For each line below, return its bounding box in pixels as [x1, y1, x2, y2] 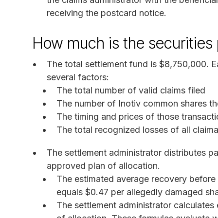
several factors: [47, 72, 109, 82]
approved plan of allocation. [47, 160, 160, 171]
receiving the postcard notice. [47, 7, 166, 18]
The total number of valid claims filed [56, 85, 205, 95]
